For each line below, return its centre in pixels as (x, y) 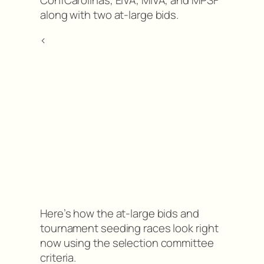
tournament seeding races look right (129, 228)
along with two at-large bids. (110, 14)
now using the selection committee (127, 242)
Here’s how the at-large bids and (120, 213)
